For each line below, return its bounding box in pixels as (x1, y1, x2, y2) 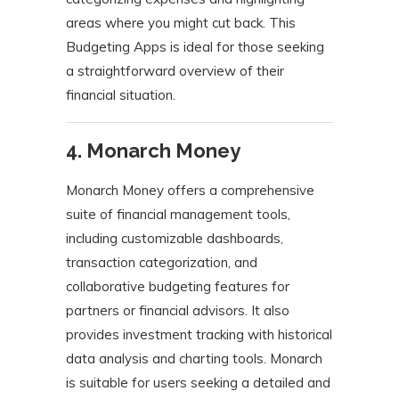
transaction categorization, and (66, 254, 257, 272)
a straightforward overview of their (66, 62, 284, 80)
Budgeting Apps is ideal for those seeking (66, 38, 324, 56)
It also (251, 302, 289, 320)
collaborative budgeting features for (66, 278, 289, 296)
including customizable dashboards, (66, 230, 283, 248)
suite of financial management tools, (66, 206, 290, 224)
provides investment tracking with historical (66, 326, 332, 344)
